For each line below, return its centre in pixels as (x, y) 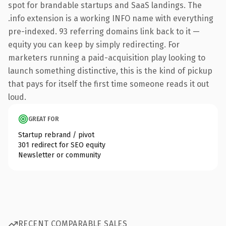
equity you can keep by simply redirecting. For (94, 44)
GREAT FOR (44, 119)
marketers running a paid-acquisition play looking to (107, 58)
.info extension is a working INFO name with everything (111, 18)
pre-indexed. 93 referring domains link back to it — (104, 31)
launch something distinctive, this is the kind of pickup (110, 71)
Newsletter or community (60, 155)
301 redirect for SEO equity (62, 145)
